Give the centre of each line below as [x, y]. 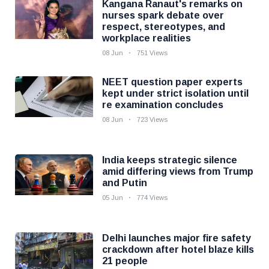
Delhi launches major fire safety [177, 238]
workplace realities [147, 38]
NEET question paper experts [172, 82]
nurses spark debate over [163, 15]
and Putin [125, 183]
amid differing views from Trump [178, 171]
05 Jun [113, 198]
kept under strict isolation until [175, 93]
